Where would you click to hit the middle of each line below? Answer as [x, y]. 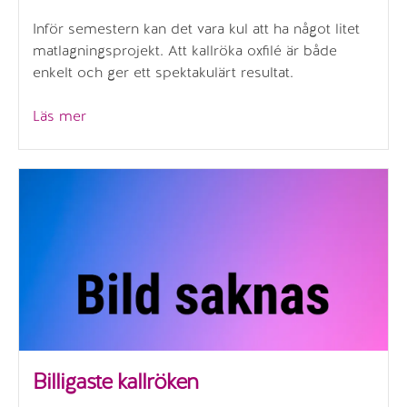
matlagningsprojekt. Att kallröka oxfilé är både [185, 51]
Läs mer [60, 116]
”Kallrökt [113, 115]
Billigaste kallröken [115, 382]
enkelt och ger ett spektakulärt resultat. [163, 73]
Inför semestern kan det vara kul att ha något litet [196, 29]
